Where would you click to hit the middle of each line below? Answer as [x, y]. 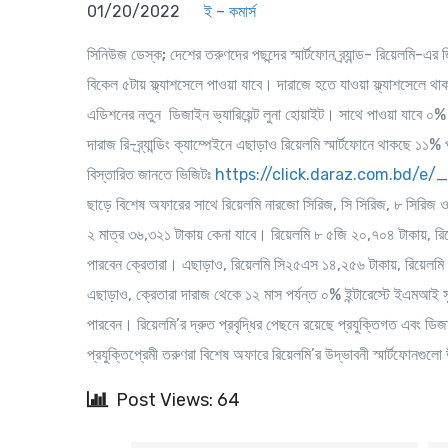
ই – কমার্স [230, 11]
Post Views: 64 [178, 400]
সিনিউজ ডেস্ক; [126, 54]
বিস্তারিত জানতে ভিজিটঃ [151, 174]
